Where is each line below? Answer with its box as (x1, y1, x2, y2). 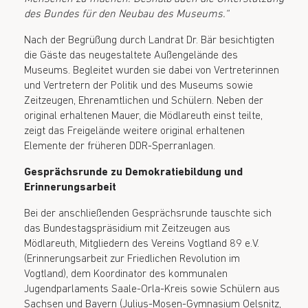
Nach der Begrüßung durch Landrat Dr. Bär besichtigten (24, 34, 274, 46)
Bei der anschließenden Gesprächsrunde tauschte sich (24, 208, 272, 219)
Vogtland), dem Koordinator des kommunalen (24, 268, 228, 280)
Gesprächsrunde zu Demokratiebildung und (24, 166, 243, 178)
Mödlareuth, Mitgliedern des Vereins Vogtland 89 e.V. (24, 238, 259, 250)
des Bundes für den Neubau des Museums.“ (24, 8, 229, 20)
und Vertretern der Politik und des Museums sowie (24, 80, 253, 91)
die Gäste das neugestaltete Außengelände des (24, 49, 238, 61)
